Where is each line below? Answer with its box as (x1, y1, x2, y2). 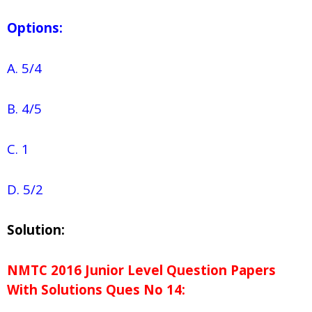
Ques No (102, 281, 163, 299)
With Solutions (7, 281, 102, 299)
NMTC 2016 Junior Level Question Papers (7, 261, 276, 279)
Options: (7, 19, 63, 37)
